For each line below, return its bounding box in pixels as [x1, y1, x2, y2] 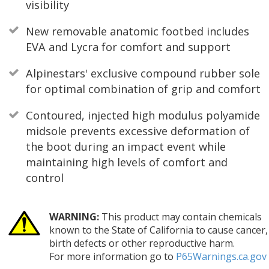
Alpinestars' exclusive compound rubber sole [25, 65, 260, 80]
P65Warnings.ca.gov [175, 249, 267, 263]
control [25, 171, 64, 186]
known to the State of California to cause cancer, [49, 223, 268, 237]
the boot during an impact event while [25, 139, 226, 154]
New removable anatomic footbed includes [25, 23, 249, 38]
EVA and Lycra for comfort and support [25, 39, 231, 54]
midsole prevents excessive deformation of [25, 124, 250, 139]
